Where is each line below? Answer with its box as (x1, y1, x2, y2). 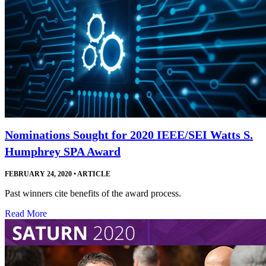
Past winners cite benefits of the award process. (5, 188, 181, 198)
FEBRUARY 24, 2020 (5, 169, 72, 178)
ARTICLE (76, 169, 110, 178)
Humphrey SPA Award (5, 144, 121, 158)
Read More (5, 208, 47, 218)
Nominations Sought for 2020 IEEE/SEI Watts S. (5, 128, 253, 141)
